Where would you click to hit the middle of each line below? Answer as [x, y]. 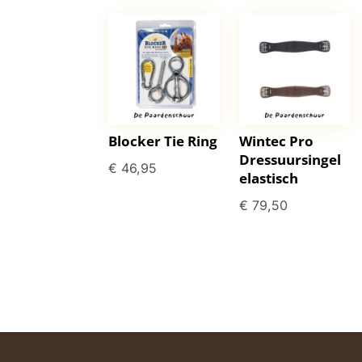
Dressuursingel [290, 160]
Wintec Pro [276, 141]
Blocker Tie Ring [163, 141]
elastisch [268, 179]
